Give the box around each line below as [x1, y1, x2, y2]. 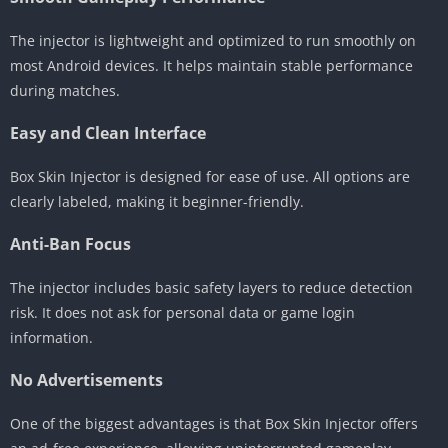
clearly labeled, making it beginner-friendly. [10, 191, 304, 211]
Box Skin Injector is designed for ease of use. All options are [10, 166, 410, 186]
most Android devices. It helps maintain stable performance [10, 55, 413, 75]
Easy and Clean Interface [10, 121, 206, 144]
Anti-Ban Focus [10, 232, 131, 255]
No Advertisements [10, 368, 163, 391]
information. [10, 327, 93, 347]
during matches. [10, 80, 120, 100]
